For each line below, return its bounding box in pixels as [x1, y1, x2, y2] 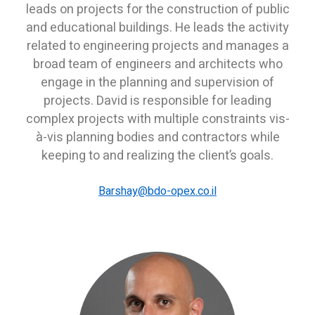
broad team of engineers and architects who [32, 55, 283, 75]
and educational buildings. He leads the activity [26, 18, 289, 38]
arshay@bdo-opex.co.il [105, 183, 217, 200]
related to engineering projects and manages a [26, 37, 289, 56]
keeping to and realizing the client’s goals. [41, 146, 274, 166]
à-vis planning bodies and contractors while [35, 128, 280, 148]
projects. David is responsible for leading [44, 91, 271, 111]
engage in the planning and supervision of [41, 73, 274, 93]
